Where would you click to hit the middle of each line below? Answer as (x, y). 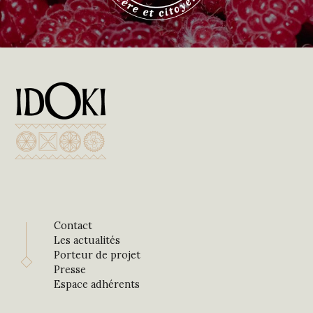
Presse (70, 269)
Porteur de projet (97, 255)
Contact (73, 225)
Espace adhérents (97, 284)
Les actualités (87, 240)
